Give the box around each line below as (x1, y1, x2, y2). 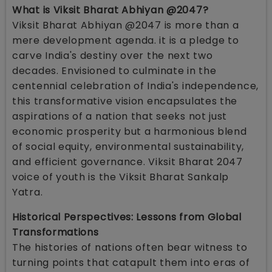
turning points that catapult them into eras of (12, 255, 250, 270)
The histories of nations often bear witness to (12, 240, 248, 254)
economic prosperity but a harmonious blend (12, 124, 247, 138)
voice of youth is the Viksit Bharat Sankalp (12, 169, 229, 184)
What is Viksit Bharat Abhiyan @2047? (12, 2, 209, 17)
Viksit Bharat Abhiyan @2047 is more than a (12, 18, 239, 32)
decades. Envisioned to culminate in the (12, 63, 217, 78)
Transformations (12, 225, 99, 239)
